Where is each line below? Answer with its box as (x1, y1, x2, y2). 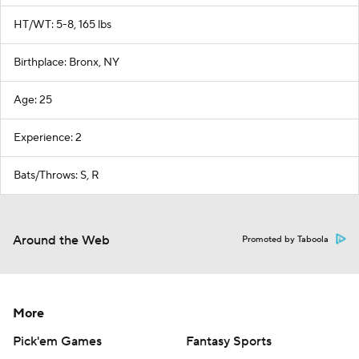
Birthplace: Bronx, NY (14, 54, 119, 70)
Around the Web (13, 232, 110, 248)
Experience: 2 (14, 130, 82, 145)
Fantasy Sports (186, 333, 272, 349)
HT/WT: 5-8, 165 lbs (14, 17, 111, 32)
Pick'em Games (13, 333, 102, 349)
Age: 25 (14, 92, 52, 107)
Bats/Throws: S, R (14, 167, 99, 183)
